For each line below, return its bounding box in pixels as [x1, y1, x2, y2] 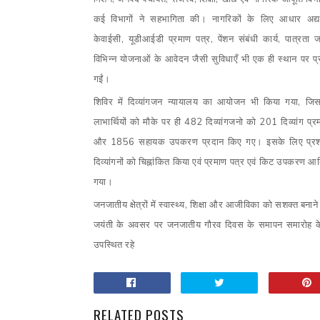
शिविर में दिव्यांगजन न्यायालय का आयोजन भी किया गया [93, 96, 299, 109]
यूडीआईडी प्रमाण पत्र [128, 33, 211, 46]
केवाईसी [93, 33, 121, 46]
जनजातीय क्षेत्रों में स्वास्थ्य [93, 199, 185, 211]
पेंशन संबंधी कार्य [217, 33, 279, 46]
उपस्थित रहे [93, 239, 134, 251]
